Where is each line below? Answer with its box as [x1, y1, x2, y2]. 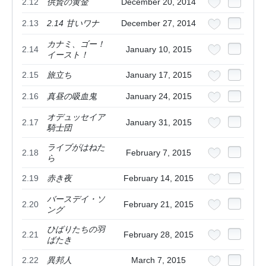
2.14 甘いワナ [47, 18, 99, 28]
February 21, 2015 [123, 199, 194, 210]
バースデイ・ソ [47, 194, 105, 204]
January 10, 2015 [125, 45, 192, 55]
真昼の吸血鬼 [47, 91, 97, 102]
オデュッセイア [47, 112, 105, 122]
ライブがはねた [47, 142, 105, 153]
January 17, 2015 [125, 70, 192, 80]
